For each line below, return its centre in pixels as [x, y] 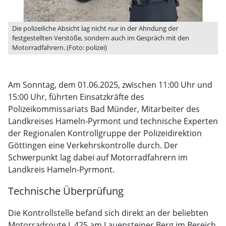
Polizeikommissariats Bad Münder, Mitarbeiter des [104, 109]
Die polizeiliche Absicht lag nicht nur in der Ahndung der [95, 28]
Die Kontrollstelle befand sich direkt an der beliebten [108, 213]
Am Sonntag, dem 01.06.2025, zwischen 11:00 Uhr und [110, 85]
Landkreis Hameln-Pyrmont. [61, 169]
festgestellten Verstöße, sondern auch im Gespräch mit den [101, 38]
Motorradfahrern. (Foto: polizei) [60, 47]
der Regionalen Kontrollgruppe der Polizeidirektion [105, 133]
